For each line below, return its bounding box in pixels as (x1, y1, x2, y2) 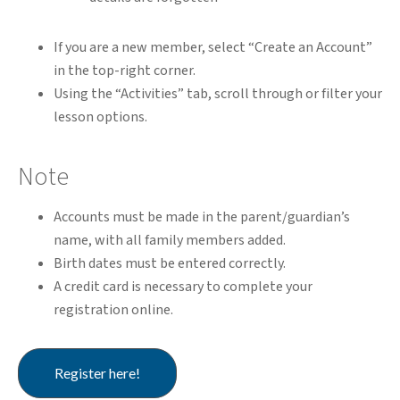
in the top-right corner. (54, 60, 196, 80)
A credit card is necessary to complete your (54, 276, 312, 296)
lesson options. (54, 106, 147, 127)
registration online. (54, 299, 173, 320)
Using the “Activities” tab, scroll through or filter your (54, 83, 382, 104)
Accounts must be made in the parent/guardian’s (54, 206, 350, 227)
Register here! (54, 363, 140, 381)
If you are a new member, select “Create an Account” (54, 37, 372, 57)
